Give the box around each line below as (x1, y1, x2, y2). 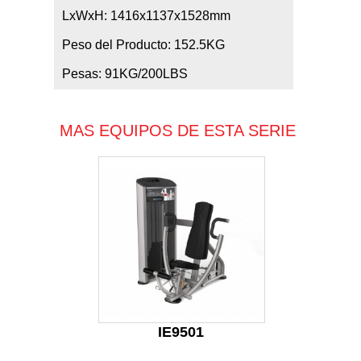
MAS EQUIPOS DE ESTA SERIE (59, 122, 296, 139)
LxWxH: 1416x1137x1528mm (62, 9, 231, 23)
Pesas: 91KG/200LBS (62, 67, 189, 81)
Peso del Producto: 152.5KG (62, 38, 226, 52)
